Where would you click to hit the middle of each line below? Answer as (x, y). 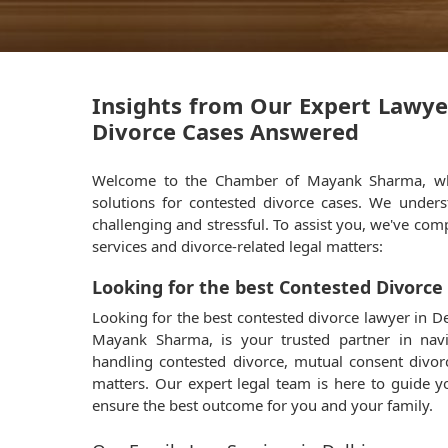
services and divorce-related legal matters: (237, 246)
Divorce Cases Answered (225, 131)
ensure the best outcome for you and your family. (262, 405)
